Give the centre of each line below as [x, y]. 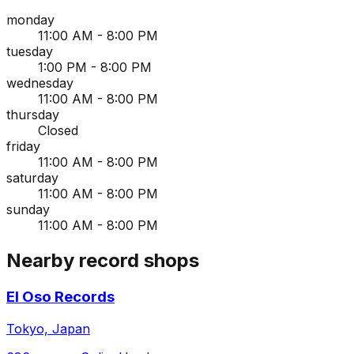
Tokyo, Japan [48, 328]
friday [23, 147]
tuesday [30, 52]
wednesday [40, 83]
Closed [58, 131]
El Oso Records [60, 297]
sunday [28, 210]
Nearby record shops [103, 261]
